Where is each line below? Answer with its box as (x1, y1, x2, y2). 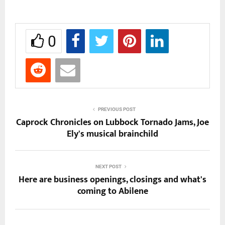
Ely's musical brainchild (67, 126, 158, 142)
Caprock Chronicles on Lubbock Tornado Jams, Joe (16, 115, 209, 130)
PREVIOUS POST (97, 106, 136, 112)
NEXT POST (95, 163, 122, 169)
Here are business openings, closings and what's (19, 172, 206, 187)
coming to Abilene (77, 183, 148, 199)
